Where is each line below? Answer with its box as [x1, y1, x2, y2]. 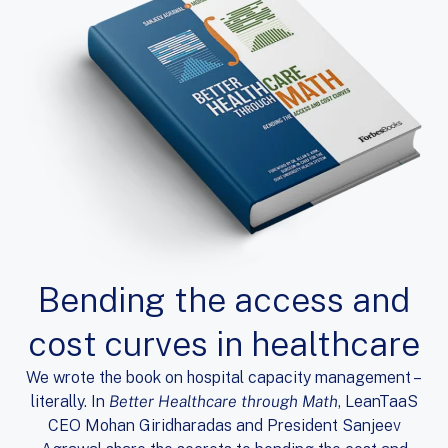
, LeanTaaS [337, 391, 418, 411]
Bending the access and [38, 279, 410, 320]
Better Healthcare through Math [108, 391, 338, 411]
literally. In [30, 391, 109, 411]
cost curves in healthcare [28, 323, 420, 364]
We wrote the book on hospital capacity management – [26, 367, 422, 387]
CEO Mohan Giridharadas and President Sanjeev [47, 415, 401, 435]
